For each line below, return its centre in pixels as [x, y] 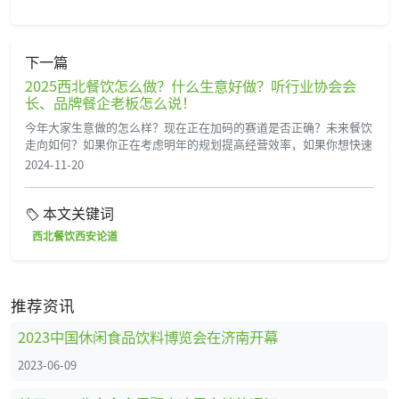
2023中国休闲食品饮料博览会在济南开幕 [148, 336]
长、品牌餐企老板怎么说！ [110, 103]
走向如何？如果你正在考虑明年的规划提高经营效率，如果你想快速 [199, 144]
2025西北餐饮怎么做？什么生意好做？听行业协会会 [191, 86]
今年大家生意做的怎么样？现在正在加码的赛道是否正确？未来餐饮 [199, 127]
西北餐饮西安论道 [74, 236]
